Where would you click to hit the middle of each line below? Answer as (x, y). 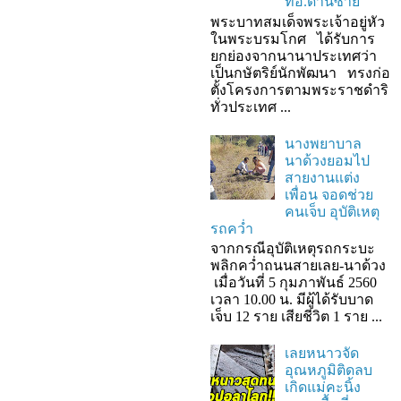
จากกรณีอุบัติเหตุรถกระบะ (293, 249)
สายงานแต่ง (323, 177)
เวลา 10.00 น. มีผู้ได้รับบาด (292, 300)
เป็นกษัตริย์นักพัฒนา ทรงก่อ (300, 73)
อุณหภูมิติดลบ (329, 371)
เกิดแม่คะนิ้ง (323, 388)
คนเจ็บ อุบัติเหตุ (333, 211)
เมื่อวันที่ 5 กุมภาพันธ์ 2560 (294, 283)
